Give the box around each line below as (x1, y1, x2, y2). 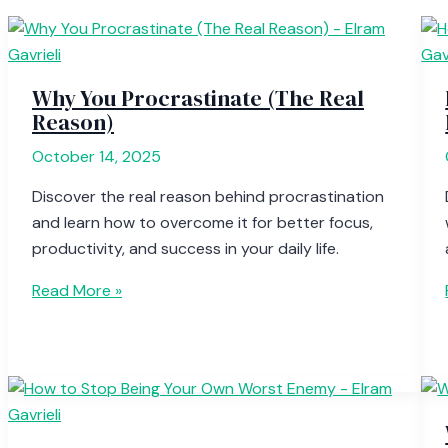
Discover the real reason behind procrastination (32, 186, 384, 208)
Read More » (32, 280, 122, 302)
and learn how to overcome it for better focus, (32, 212, 373, 234)
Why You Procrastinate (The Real (32, 83, 364, 114)
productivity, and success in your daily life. (32, 238, 339, 260)
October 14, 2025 (32, 146, 161, 168)
